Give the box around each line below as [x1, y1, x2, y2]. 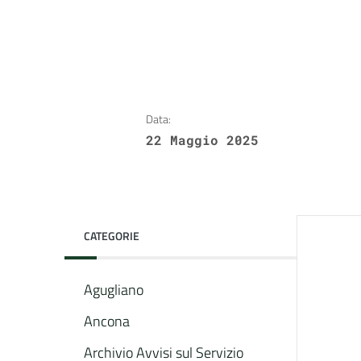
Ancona [84, 310, 130, 332]
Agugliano [84, 279, 143, 301]
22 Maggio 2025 [146, 131, 259, 148]
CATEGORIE [84, 227, 139, 244]
